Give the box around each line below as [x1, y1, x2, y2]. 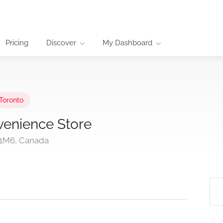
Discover [46, 38, 76, 47]
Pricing [5, 38, 28, 47]
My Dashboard [103, 38, 152, 47]
